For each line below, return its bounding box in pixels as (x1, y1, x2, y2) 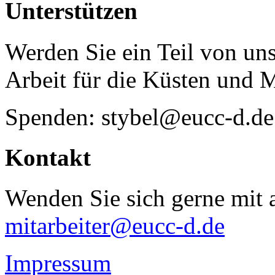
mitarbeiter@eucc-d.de (5, 212, 225, 239)
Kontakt (5, 144, 91, 171)
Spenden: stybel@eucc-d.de (5, 103, 274, 130)
